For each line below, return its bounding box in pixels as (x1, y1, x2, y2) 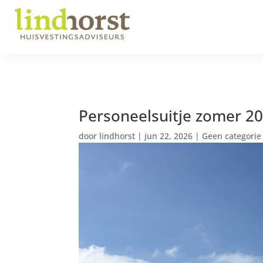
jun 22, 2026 (144, 130, 193, 141)
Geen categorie (202, 130, 262, 141)
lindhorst (99, 130, 136, 141)
